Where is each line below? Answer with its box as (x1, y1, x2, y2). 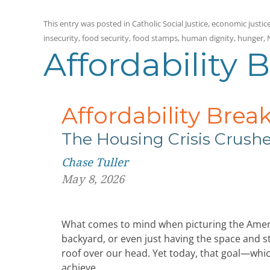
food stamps (133, 32, 178, 43)
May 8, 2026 (61, 172, 124, 186)
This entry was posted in (43, 17, 132, 29)
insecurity (43, 32, 78, 43)
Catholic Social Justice (132, 17, 208, 29)
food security (82, 32, 129, 43)
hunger (237, 32, 263, 43)
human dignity (181, 32, 234, 43)
